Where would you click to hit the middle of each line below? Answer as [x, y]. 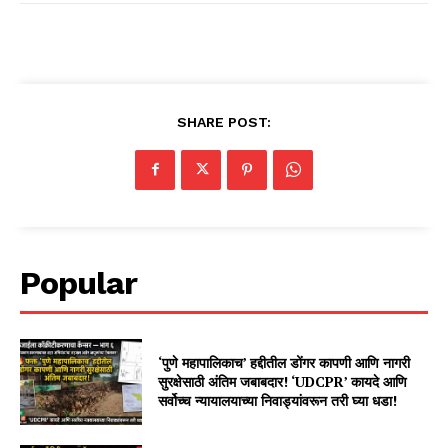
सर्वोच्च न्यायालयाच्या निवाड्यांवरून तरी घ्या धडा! [278, 401]
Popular [78, 282]
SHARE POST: [224, 121]
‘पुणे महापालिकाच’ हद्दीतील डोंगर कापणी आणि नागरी [284, 363]
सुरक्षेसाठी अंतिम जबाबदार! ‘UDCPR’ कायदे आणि [283, 382]
